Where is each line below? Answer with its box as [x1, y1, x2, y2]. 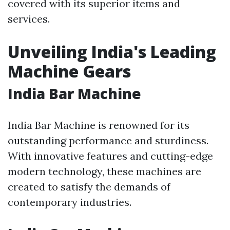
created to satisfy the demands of [8, 180, 170, 194]
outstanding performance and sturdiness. [8, 134, 208, 147]
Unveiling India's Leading [8, 41, 216, 63]
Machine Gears [8, 60, 131, 83]
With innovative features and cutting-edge [8, 149, 213, 163]
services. [8, 12, 50, 26]
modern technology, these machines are [8, 165, 201, 178]
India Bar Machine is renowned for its [8, 119, 189, 132]
